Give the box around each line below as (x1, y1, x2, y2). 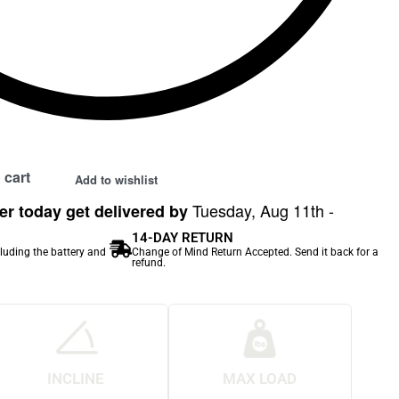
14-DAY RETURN (131, 230, 233, 247)
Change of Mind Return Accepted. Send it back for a (131, 246, 379, 259)
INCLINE (47, 369, 105, 387)
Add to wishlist (75, 171, 159, 189)
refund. (131, 256, 166, 270)
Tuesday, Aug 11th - (192, 199, 335, 223)
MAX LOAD (223, 369, 297, 387)
